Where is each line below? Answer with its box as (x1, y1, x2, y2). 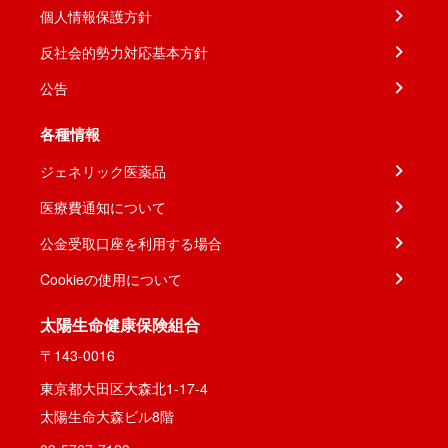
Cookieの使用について (40, 269, 182, 289)
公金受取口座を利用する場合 (40, 233, 222, 253)
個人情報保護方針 (40, 6, 152, 26)
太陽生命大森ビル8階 (40, 406, 174, 426)
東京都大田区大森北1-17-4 (40, 378, 208, 398)
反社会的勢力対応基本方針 (40, 42, 208, 62)
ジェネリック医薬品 (40, 161, 166, 181)
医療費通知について (40, 197, 166, 217)
